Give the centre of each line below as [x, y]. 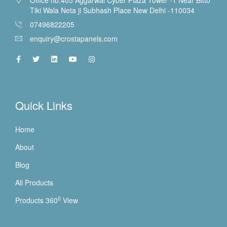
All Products [34, 182]
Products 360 [36, 200]
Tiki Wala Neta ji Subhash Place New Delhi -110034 [112, 10]
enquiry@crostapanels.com [74, 38]
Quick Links [44, 105]
